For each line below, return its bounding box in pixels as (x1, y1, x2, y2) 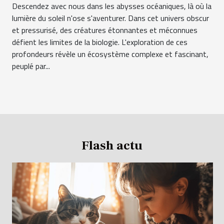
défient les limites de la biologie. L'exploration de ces (12, 36, 187, 48)
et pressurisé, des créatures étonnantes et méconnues (12, 24, 197, 36)
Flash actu (81, 137, 142, 154)
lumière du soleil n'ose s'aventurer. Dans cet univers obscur (12, 12, 209, 24)
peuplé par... (12, 60, 50, 72)
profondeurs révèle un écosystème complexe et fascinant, (12, 48, 208, 60)
